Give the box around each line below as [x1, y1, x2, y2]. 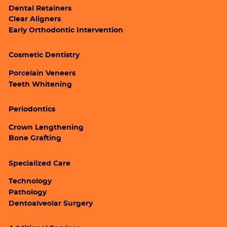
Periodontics [9, 106, 56, 113]
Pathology [9, 189, 47, 197]
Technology [9, 178, 52, 185]
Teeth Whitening [9, 81, 72, 88]
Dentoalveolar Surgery [9, 200, 93, 207]
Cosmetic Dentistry [9, 52, 80, 59]
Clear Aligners [9, 16, 61, 23]
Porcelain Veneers [9, 69, 76, 77]
